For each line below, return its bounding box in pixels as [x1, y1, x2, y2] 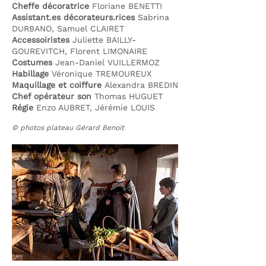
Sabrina [135, 12, 169, 22]
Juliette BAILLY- [72, 35, 136, 45]
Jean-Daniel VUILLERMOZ [52, 58, 160, 67]
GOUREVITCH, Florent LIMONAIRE [12, 46, 147, 56]
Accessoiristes [12, 35, 72, 45]
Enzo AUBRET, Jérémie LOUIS [33, 103, 155, 112]
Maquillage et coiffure [12, 80, 102, 90]
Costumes [12, 58, 52, 67]
